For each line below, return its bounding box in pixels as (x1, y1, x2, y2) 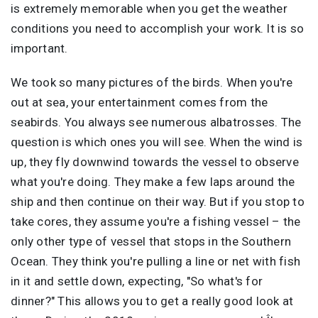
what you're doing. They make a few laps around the (11, 174, 295, 189)
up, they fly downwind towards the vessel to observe (11, 154, 299, 169)
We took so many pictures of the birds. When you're (11, 75, 293, 89)
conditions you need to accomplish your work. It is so (11, 21, 305, 35)
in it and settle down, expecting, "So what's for (11, 273, 263, 288)
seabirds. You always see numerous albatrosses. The (11, 114, 302, 129)
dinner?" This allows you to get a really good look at (11, 293, 294, 308)
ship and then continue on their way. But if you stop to (11, 194, 305, 209)
